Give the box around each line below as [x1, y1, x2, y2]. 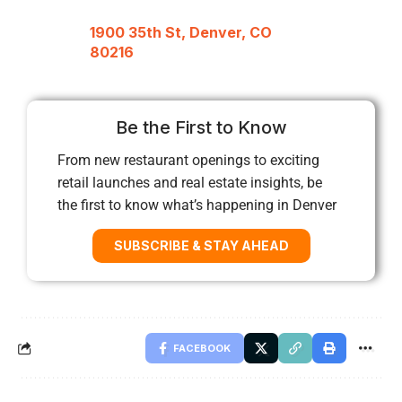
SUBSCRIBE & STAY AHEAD [113, 237, 289, 253]
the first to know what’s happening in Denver [57, 196, 336, 214]
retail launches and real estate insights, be [57, 173, 322, 191]
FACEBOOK [173, 341, 231, 354]
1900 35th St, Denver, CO [90, 23, 272, 42]
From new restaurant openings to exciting [57, 151, 319, 169]
